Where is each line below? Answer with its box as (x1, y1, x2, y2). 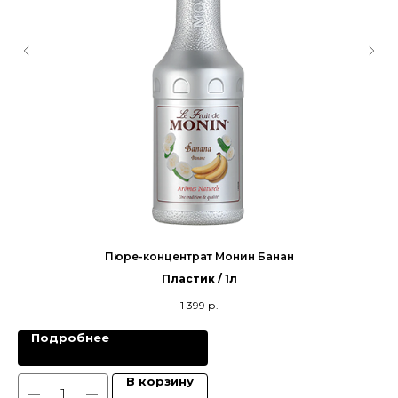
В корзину (126, 373, 194, 388)
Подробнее (31, 330, 109, 345)
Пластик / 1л (161, 272, 237, 286)
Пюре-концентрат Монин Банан (104, 250, 294, 264)
